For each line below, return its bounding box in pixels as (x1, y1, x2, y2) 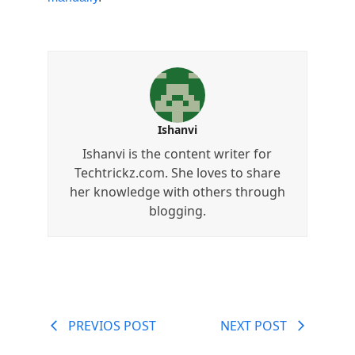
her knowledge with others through (69, 183, 285, 201)
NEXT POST (220, 317, 288, 335)
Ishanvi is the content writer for (82, 145, 273, 163)
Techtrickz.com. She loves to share (74, 164, 281, 182)
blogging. (148, 202, 206, 220)
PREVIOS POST (67, 317, 156, 335)
